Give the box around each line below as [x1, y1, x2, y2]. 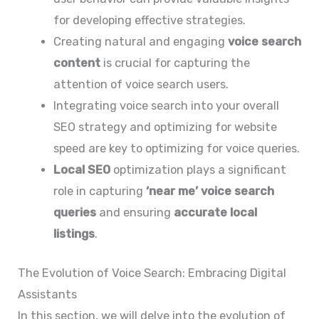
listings [53, 227, 95, 241]
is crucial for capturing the [100, 56, 250, 70]
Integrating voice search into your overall [53, 99, 279, 113]
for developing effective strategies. [53, 14, 246, 28]
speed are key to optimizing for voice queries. [53, 142, 300, 156]
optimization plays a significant [110, 163, 286, 177]
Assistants [18, 287, 78, 301]
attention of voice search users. [53, 78, 229, 92]
